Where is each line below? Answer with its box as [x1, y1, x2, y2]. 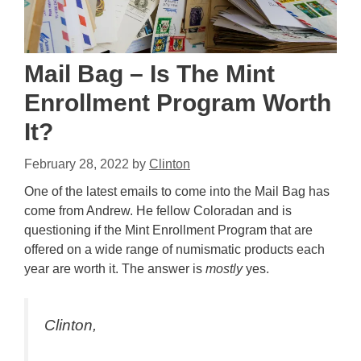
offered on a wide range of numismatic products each [24, 242, 325, 256]
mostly [205, 261, 243, 276]
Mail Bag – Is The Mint [24, 60, 275, 87]
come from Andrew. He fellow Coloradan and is [24, 203, 292, 218]
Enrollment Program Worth [24, 89, 331, 116]
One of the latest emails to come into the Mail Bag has [24, 184, 330, 198]
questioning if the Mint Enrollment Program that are [24, 222, 313, 237]
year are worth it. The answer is [24, 261, 205, 276]
